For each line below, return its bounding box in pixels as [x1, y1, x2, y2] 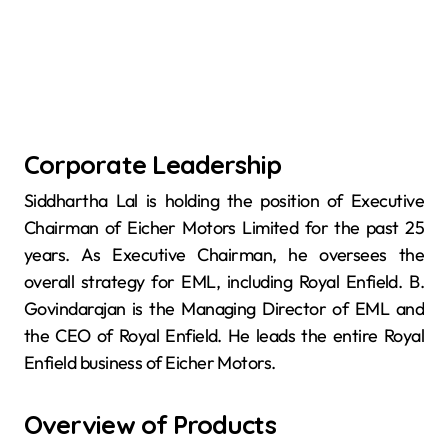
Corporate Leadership [24, 147, 282, 180]
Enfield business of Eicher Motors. [24, 350, 276, 374]
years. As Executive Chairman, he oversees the [24, 242, 424, 266]
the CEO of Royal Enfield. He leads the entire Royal [24, 323, 424, 347]
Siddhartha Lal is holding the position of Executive [24, 188, 424, 212]
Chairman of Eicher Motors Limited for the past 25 [24, 215, 424, 239]
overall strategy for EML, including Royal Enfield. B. [24, 269, 424, 293]
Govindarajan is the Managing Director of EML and [24, 296, 424, 320]
